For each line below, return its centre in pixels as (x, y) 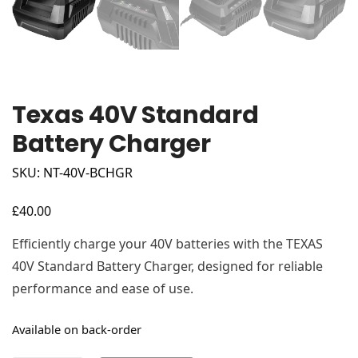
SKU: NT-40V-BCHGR (72, 173)
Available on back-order (77, 330)
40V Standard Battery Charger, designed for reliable (167, 267)
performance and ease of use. (103, 289)
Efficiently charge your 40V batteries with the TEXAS (167, 244)
